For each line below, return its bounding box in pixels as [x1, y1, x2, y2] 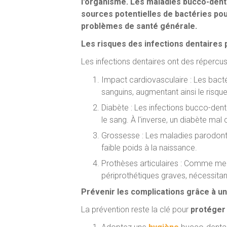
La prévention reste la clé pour [81, 205, 191, 215]
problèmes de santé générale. [81, 21, 197, 31]
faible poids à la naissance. [101, 142, 197, 153]
